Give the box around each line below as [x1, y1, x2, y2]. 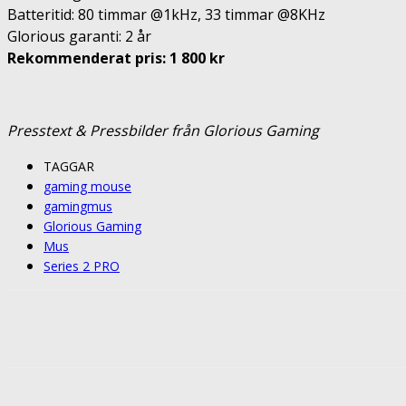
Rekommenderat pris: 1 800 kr [7, 47, 225, 68]
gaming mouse [43, 177, 131, 195]
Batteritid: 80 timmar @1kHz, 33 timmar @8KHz [7, 4, 329, 24]
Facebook [180, 321, 230, 335]
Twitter [289, 321, 328, 335]
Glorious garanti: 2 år [7, 25, 151, 46]
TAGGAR [43, 157, 94, 175]
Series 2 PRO [43, 256, 120, 275]
